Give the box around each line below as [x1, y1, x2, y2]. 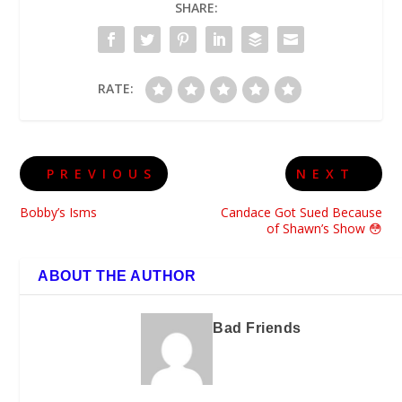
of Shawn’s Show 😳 [266, 219, 382, 237]
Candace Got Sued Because [220, 203, 382, 221]
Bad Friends [213, 319, 301, 336]
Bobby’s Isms [20, 203, 98, 221]
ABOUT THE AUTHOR [38, 267, 197, 284]
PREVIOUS [47, 164, 158, 182]
